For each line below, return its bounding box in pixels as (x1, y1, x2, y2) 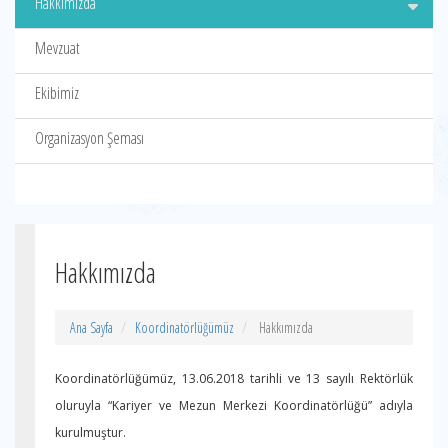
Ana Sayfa (70, 318, 113, 337)
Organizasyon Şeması (35, 127, 144, 149)
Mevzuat (35, 37, 80, 59)
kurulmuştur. (55, 424, 126, 441)
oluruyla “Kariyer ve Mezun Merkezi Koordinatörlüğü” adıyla (55, 397, 413, 414)
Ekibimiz (35, 82, 79, 104)
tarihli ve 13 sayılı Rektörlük (249, 370, 414, 387)
